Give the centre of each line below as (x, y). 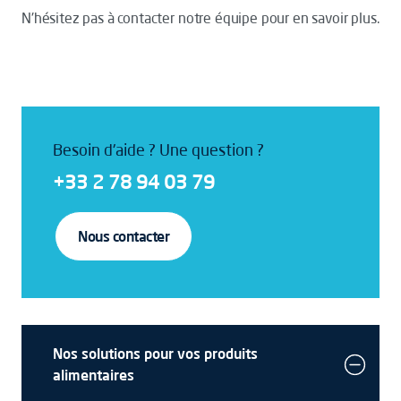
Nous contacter (124, 236)
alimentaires (94, 375)
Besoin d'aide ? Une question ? (158, 149)
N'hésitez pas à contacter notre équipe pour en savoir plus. (200, 18)
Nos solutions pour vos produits (155, 354)
